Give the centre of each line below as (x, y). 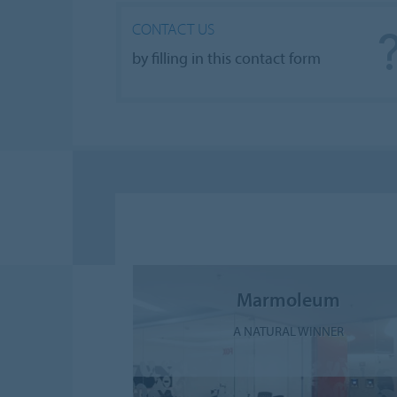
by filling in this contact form (226, 58)
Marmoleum (288, 299)
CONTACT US (173, 28)
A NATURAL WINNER (288, 331)
